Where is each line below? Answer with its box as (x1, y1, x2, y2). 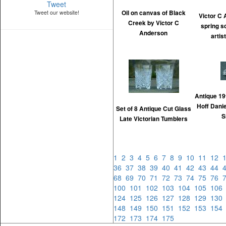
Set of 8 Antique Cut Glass (116, 104, 191, 113)
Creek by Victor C (128, 19, 179, 27)
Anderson (139, 29, 168, 37)
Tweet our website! (34, 8, 79, 16)
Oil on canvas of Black (122, 9, 186, 17)
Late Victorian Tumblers (120, 115, 188, 123)
